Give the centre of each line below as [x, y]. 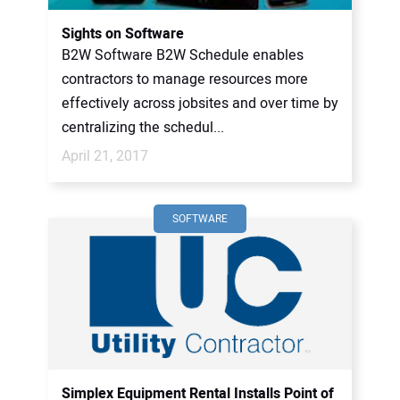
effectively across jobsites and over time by [200, 104]
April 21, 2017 [105, 156]
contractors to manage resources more [185, 79]
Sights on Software [123, 34]
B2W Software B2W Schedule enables [183, 55]
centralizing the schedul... [143, 128]
